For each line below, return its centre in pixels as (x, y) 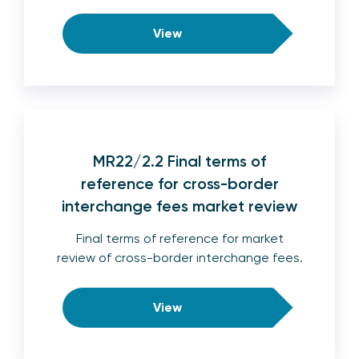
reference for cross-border (179, 183)
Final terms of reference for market (179, 238)
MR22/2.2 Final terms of (179, 161)
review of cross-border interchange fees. (179, 257)
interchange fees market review (179, 206)
